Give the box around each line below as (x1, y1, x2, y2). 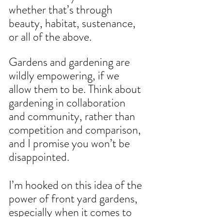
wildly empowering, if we (9, 67, 122, 84)
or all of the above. (9, 29, 92, 46)
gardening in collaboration (9, 94, 128, 111)
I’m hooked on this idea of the (9, 177, 144, 194)
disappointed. (9, 149, 69, 166)
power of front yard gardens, (9, 190, 140, 207)
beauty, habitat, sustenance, (9, 15, 138, 32)
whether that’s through (9, 1, 115, 18)
